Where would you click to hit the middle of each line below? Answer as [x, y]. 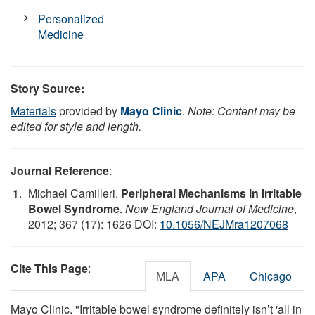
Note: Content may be [242, 110]
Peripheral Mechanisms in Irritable [211, 193]
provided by [88, 110]
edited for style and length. [76, 126]
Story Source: [47, 88]
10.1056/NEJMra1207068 [224, 224]
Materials [33, 110]
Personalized [71, 18]
